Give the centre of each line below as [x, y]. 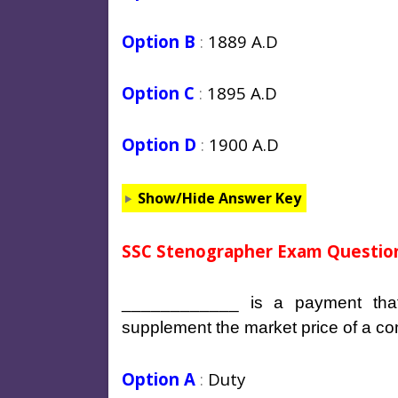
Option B [159, 41]
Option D [159, 144]
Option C [158, 92]
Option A [159, 378]
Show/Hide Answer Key [219, 198]
